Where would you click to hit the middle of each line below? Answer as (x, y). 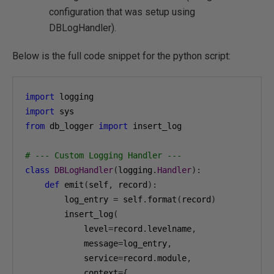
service (72, 258)
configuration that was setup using (122, 12)
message (72, 243)
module (172, 258)
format (162, 199)
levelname (169, 229)
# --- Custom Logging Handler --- (103, 155)
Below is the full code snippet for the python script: (121, 56)
